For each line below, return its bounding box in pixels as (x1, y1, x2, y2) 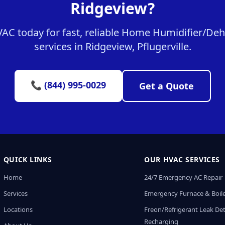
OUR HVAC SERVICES (144, 155, 220, 164)
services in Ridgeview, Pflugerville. (34, 40, 191, 53)
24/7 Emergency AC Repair (144, 173, 223, 182)
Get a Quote (139, 80, 194, 92)
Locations (3, 205, 33, 214)
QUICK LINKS (3, 155, 52, 164)
